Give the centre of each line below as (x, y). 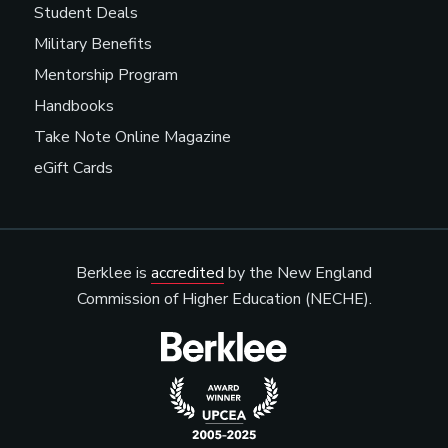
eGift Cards (73, 168)
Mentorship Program (106, 75)
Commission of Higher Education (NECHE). (224, 299)
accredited (187, 273)
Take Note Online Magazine (132, 137)
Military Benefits (93, 44)
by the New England (298, 273)
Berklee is (113, 273)
